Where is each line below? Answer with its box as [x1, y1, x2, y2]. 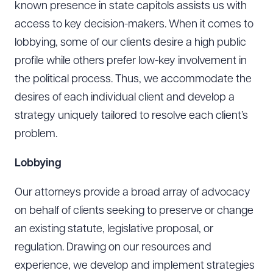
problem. [15, 129, 57, 140]
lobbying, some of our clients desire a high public [15, 37, 246, 49]
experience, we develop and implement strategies [15, 260, 255, 272]
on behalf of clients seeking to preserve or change [15, 205, 253, 217]
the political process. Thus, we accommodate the [15, 74, 252, 85]
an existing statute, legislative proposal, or [15, 224, 213, 235]
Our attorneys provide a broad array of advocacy [15, 187, 250, 199]
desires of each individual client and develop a [15, 92, 235, 104]
